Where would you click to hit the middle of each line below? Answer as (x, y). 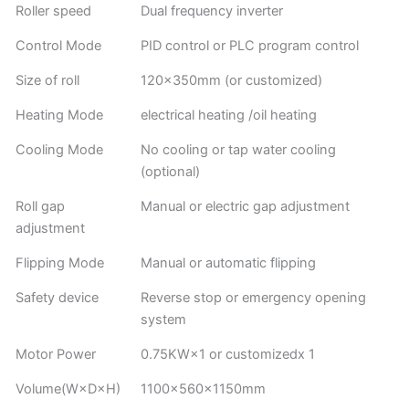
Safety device (58, 298)
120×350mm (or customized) (232, 81)
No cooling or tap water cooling (239, 150)
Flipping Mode (60, 263)
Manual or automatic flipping (229, 263)
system (164, 320)
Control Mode (59, 46)
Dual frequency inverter (212, 11)
